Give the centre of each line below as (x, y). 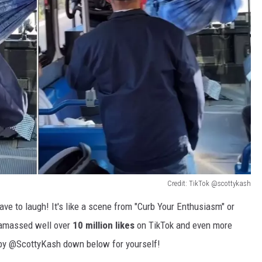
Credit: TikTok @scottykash (209, 183)
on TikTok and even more (183, 225)
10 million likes (104, 225)
